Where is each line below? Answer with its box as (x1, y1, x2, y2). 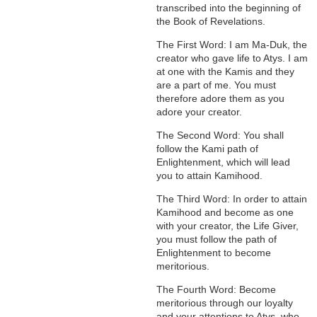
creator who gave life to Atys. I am (156, 52, 309, 64)
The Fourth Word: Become (156, 284, 277, 296)
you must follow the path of (156, 234, 277, 246)
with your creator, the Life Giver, (156, 220, 299, 232)
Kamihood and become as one (156, 207, 294, 219)
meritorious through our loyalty (156, 297, 294, 309)
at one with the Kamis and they (156, 66, 295, 78)
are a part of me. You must (156, 79, 277, 91)
